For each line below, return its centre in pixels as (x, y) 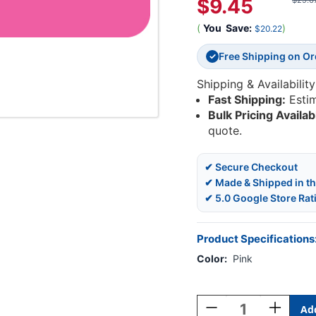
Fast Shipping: (247, 100)
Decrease (225, 306)
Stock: (211, 294)
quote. (225, 131)
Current (213, 281)
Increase (287, 306)
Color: (212, 259)
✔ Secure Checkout (251, 167)
